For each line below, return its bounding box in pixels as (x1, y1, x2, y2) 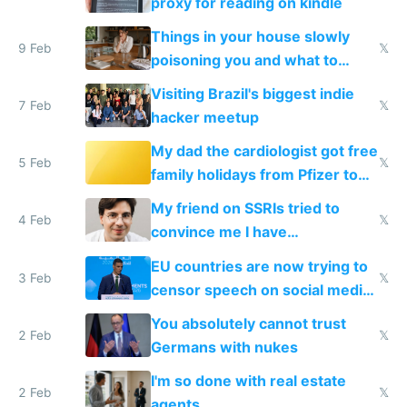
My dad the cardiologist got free (150, 142, 378, 161)
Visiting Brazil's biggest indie (150, 84, 354, 104)
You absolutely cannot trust (150, 313, 346, 333)
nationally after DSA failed (150, 303, 334, 323)
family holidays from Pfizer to (150, 165, 358, 184)
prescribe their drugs (150, 189, 303, 208)
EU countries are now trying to (150, 256, 368, 275)
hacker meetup (150, 108, 259, 127)
